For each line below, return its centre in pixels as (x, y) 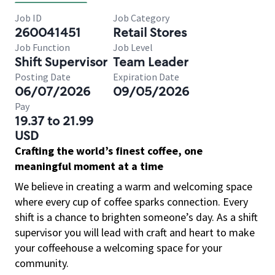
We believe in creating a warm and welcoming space (134, 186)
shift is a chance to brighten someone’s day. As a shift (136, 217)
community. (42, 263)
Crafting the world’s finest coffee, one (109, 151)
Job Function (42, 47)
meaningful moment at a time (89, 166)
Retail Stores (150, 33)
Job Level (133, 47)
